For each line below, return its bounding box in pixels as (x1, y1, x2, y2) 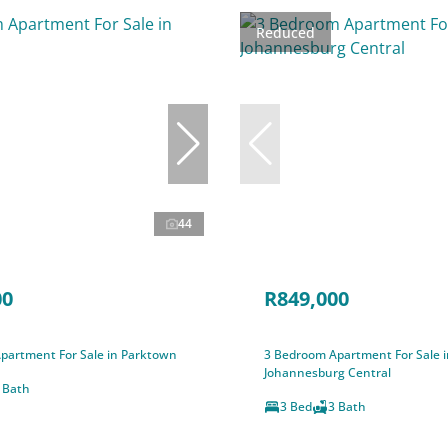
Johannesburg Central (264, 363, 391, 381)
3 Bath (328, 397, 366, 415)
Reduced (256, 22, 315, 42)
